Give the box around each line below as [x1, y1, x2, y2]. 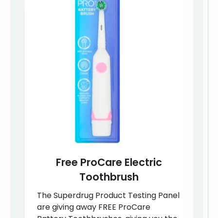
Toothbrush [79, 169, 139, 184]
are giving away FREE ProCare [36, 201, 150, 213]
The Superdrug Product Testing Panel [36, 189, 180, 201]
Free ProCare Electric [55, 155, 162, 169]
